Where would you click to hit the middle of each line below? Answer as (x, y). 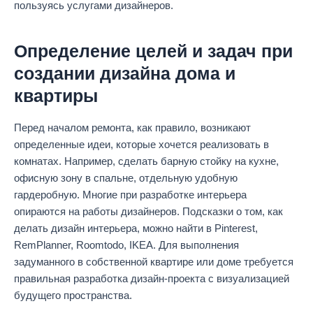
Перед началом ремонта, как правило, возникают (132, 128)
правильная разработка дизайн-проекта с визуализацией (152, 278)
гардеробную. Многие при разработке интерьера (130, 195)
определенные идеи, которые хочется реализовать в (141, 144)
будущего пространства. (73, 295)
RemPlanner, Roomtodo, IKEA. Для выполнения (126, 245)
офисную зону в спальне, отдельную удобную (126, 178)
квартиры (56, 96)
